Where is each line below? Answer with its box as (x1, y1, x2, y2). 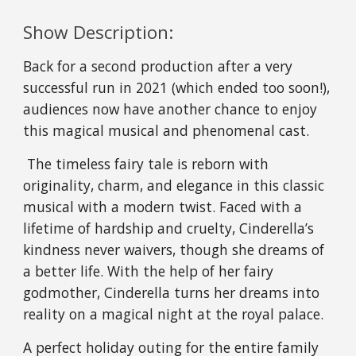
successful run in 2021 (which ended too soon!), (23, 78, 331, 98)
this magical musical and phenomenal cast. (23, 121, 310, 141)
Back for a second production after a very (23, 56, 293, 76)
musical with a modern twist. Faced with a (23, 197, 303, 217)
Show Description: (23, 20, 175, 45)
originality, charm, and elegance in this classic (23, 176, 325, 195)
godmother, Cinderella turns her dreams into (23, 283, 320, 303)
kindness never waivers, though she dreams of (23, 240, 325, 260)
